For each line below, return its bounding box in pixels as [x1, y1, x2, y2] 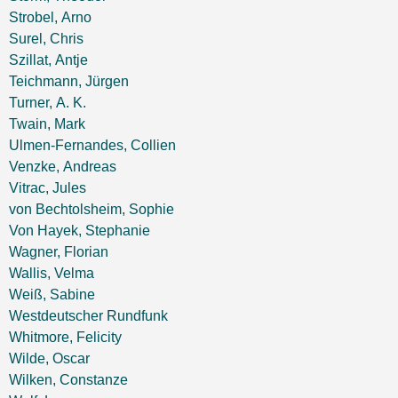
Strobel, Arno [9, 10, 92, 25]
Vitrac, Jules [9, 180, 86, 195]
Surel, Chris [9, 31, 84, 46]
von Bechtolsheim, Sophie [9, 202, 174, 217]
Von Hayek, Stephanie [9, 223, 150, 238]
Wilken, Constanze [9, 372, 128, 387]
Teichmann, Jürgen [9, 74, 129, 89]
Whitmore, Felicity [9, 330, 122, 345]
